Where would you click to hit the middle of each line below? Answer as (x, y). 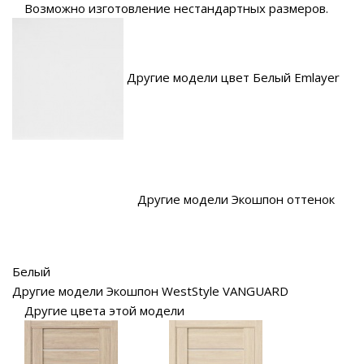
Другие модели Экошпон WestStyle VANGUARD (150, 291)
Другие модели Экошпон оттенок (236, 199)
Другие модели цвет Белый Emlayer (233, 78)
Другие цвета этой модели (104, 311)
